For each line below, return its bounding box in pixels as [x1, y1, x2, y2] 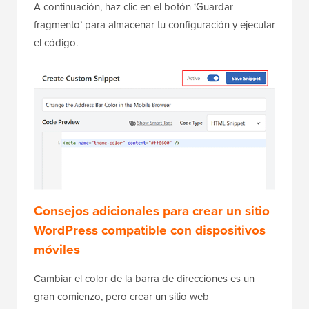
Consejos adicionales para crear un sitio [34, 235, 270, 255]
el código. [34, 68, 78, 83]
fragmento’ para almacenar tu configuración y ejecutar [34, 50, 275, 66]
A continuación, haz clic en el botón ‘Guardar [34, 32, 233, 48]
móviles [34, 273, 80, 293]
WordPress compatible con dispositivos [34, 254, 266, 274]
